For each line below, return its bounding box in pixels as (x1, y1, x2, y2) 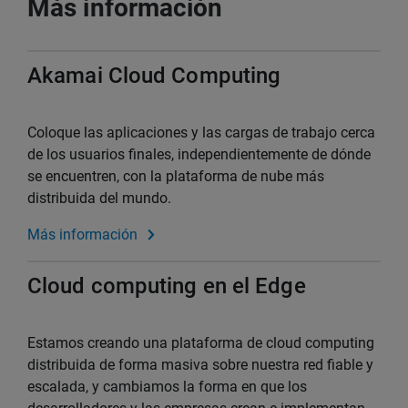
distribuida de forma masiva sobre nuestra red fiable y (27, 355, 373, 373)
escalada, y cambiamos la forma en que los (27, 377, 307, 395)
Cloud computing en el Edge (27, 272, 306, 299)
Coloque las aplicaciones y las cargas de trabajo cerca (27, 123, 375, 141)
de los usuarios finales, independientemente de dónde (27, 145, 371, 163)
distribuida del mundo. (27, 189, 171, 207)
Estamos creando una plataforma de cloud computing (27, 333, 374, 352)
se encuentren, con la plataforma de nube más (27, 167, 324, 185)
